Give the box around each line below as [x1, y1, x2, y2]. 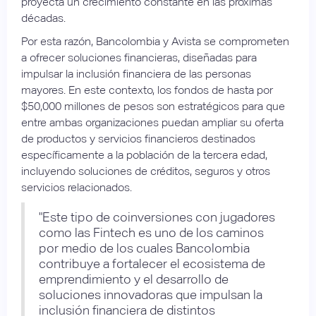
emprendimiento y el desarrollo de [39, 271, 229, 286]
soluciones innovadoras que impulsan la [39, 286, 262, 302]
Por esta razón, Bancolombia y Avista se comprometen [21, 34, 289, 48]
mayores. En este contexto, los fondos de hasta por [21, 83, 273, 97]
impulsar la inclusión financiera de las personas [21, 66, 251, 80]
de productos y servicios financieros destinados [21, 131, 255, 145]
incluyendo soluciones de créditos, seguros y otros [21, 164, 270, 178]
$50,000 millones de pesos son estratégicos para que [21, 99, 285, 113]
